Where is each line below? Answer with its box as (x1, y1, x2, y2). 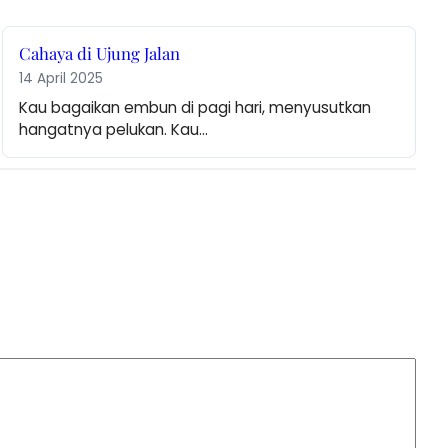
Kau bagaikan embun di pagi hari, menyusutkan (19, 97, 372, 119)
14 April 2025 (19, 69, 104, 89)
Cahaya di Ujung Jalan (19, 42, 181, 65)
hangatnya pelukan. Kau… (19, 119, 209, 141)
